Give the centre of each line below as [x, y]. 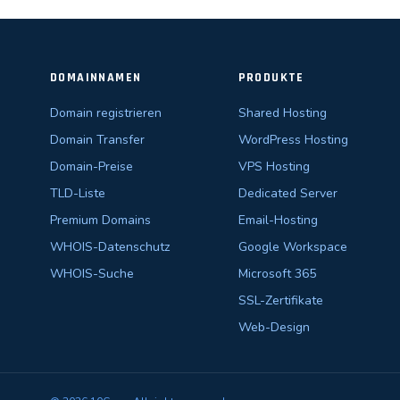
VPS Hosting [274, 167]
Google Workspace [292, 247]
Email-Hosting [278, 220]
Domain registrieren [106, 113]
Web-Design [274, 327]
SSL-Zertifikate [280, 300]
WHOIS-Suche [92, 274]
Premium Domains [100, 220]
